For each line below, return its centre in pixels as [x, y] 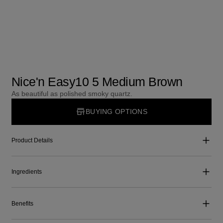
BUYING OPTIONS [116, 111]
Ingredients [26, 172]
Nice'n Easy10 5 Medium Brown [97, 82]
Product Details [32, 140]
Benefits [22, 203]
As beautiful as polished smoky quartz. [72, 94]
